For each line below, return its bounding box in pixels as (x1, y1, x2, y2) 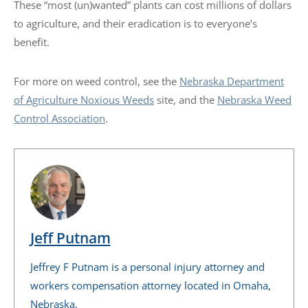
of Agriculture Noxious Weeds (14, 93, 154, 107)
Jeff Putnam (30, 228, 111, 247)
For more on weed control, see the (14, 74, 179, 89)
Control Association (14, 111, 105, 126)
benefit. (14, 35, 49, 49)
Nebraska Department (179, 74, 284, 89)
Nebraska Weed (217, 93, 291, 107)
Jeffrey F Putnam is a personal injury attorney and (30, 259, 265, 274)
